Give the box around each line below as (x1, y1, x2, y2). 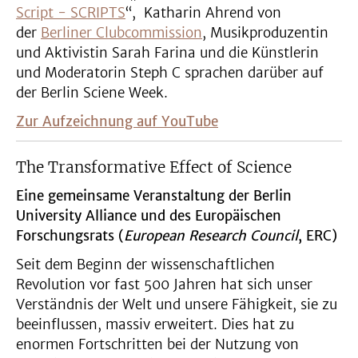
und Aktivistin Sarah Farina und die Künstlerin (16, 44, 319, 62)
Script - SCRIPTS (16, 4, 125, 22)
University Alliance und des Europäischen (16, 207, 281, 225)
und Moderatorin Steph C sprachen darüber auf (16, 64, 324, 82)
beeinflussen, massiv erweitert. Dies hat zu (16, 316, 294, 334)
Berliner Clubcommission (41, 24, 202, 42)
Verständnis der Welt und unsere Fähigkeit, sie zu (16, 296, 337, 314)
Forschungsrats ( (16, 227, 124, 245)
